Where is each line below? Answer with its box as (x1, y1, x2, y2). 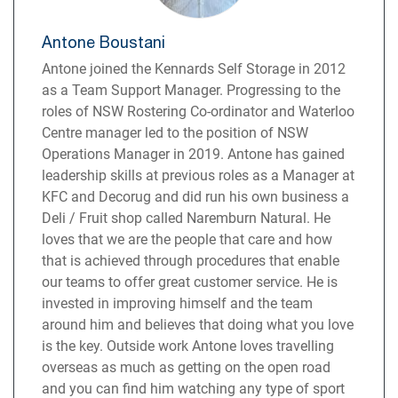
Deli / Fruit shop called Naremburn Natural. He (42, 209, 331, 227)
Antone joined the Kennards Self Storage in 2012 (42, 60, 346, 77)
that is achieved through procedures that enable (42, 251, 340, 269)
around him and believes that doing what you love (42, 315, 354, 333)
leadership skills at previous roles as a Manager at (42, 166, 355, 184)
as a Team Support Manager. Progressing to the (42, 81, 341, 99)
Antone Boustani (42, 32, 166, 52)
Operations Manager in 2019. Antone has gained (42, 145, 346, 163)
